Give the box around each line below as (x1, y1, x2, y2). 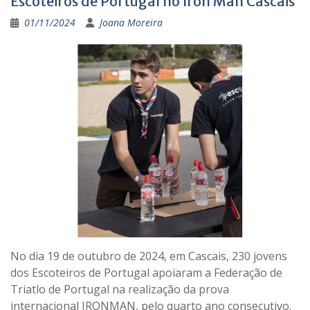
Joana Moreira (100, 15, 163, 29)
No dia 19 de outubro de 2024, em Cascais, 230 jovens (10, 248, 287, 264)
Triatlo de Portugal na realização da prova (10, 281, 229, 297)
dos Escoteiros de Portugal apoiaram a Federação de (10, 264, 282, 280)
